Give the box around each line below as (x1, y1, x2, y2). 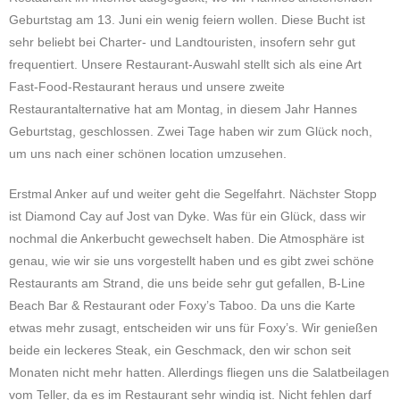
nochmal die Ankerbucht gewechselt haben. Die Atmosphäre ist (9, 231, 364, 246)
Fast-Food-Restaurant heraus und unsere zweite (9, 79, 285, 94)
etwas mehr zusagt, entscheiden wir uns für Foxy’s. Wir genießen (9, 321, 378, 335)
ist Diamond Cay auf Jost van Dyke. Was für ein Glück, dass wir (9, 209, 366, 223)
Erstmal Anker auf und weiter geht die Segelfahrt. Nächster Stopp (9, 187, 377, 201)
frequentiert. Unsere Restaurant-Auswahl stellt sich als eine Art (9, 57, 362, 71)
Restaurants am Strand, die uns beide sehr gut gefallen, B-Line (9, 276, 365, 290)
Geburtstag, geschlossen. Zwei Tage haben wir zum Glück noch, (9, 124, 372, 138)
